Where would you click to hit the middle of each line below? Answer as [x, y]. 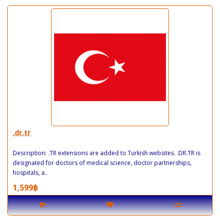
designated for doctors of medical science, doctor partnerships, [102, 163]
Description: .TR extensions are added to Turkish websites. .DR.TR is [107, 153]
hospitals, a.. [30, 172]
